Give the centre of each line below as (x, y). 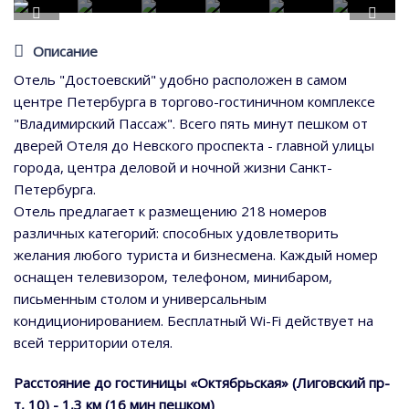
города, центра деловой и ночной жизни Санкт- (173, 168)
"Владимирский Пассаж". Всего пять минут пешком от (191, 124)
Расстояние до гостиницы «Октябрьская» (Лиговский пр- (202, 383)
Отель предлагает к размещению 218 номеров (170, 211)
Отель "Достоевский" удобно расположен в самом (180, 80)
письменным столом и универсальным (140, 299)
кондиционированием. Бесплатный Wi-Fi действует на (194, 321)
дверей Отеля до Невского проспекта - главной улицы (194, 146)
